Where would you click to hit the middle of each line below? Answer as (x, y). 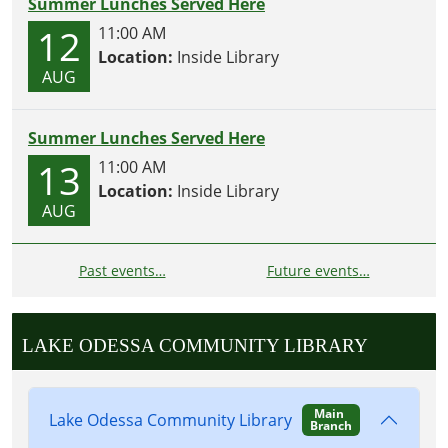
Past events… (122, 270)
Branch (330, 425)
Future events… (318, 270)
